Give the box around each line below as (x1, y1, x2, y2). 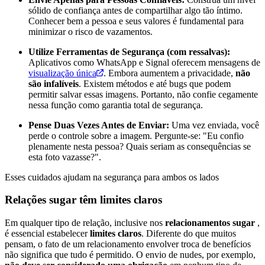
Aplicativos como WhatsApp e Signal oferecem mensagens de (28, 57, 260, 67)
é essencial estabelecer (5, 228, 90, 238)
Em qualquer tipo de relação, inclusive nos (5, 218, 165, 228)
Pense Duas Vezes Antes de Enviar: (28, 119, 172, 130)
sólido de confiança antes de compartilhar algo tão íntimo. (28, 5, 243, 15)
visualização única (28, 67, 96, 78)
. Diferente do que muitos (141, 228, 236, 238)
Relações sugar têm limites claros (5, 193, 162, 206)
